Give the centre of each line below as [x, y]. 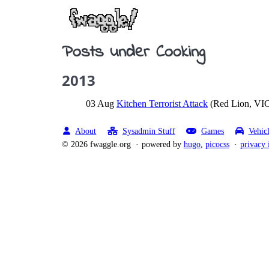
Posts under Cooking [133, 53]
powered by [162, 144]
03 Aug [100, 104]
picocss [217, 144]
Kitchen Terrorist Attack [162, 104]
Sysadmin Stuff [149, 131]
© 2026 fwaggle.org [96, 144]
